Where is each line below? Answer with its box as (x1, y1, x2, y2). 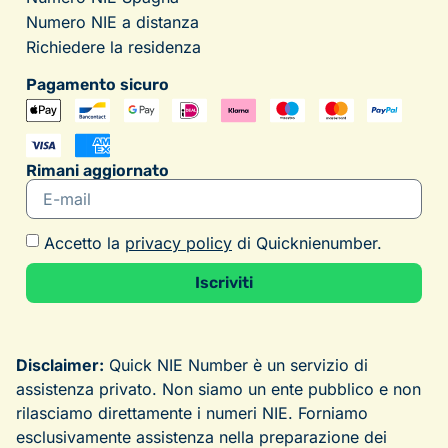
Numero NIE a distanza (26, 12, 199, 33)
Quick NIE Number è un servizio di (104, 355, 368, 376)
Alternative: (26, 303, 112, 324)
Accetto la (44, 233, 125, 254)
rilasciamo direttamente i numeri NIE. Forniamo (16, 403, 368, 424)
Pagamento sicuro (26, 75, 169, 95)
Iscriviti (195, 273, 253, 293)
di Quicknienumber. (232, 233, 382, 254)
